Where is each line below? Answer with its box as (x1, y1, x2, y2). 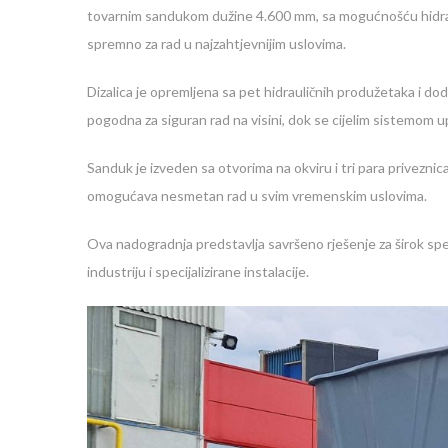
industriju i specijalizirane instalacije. (87, 262, 309, 280)
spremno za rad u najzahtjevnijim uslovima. (87, 34, 346, 52)
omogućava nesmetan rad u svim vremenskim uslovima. (87, 186, 427, 204)
